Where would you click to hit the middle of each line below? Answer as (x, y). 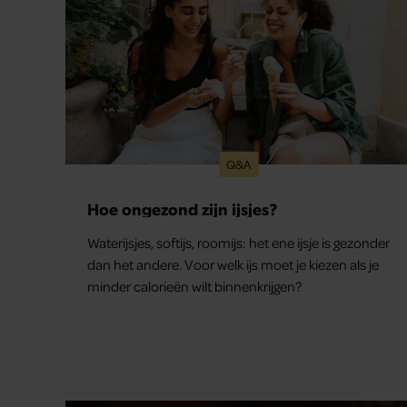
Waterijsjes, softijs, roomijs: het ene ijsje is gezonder (238, 242)
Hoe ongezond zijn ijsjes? (182, 208)
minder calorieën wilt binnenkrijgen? (194, 286)
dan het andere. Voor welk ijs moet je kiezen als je (233, 264)
